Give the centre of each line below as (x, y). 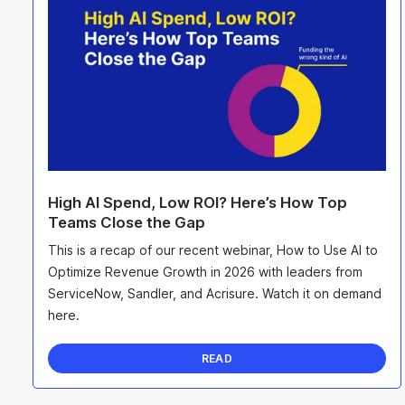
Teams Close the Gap (127, 222)
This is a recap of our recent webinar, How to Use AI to (213, 250)
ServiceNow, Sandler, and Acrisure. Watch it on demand (215, 294)
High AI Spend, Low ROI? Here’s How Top (198, 202)
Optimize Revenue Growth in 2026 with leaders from (205, 272)
